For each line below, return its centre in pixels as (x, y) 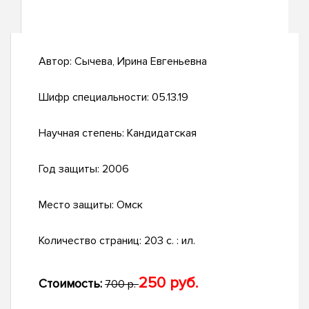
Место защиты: (78, 205)
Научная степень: (83, 133)
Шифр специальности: (95, 98)
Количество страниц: (91, 241)
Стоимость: (70, 284)
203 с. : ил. (170, 241)
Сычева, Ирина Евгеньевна (141, 62)
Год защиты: (70, 169)
